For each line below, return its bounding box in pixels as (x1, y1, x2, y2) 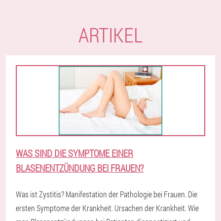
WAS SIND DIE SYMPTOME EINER (16, 147, 133, 159)
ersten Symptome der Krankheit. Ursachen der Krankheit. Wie (16, 203, 199, 213)
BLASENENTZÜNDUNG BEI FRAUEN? (16, 162, 144, 174)
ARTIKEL (78, 22, 143, 48)
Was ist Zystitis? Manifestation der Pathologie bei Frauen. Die (16, 189, 197, 199)
